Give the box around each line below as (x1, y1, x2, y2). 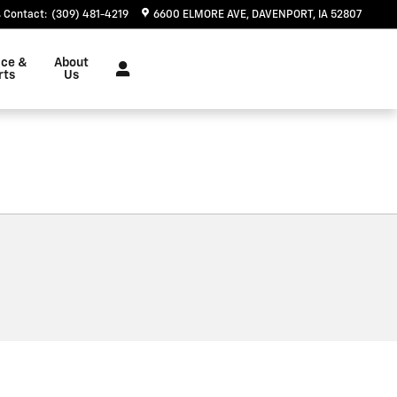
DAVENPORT (252, 10, 313, 20)
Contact (4, 10, 44, 20)
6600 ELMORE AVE (153, 10, 246, 20)
